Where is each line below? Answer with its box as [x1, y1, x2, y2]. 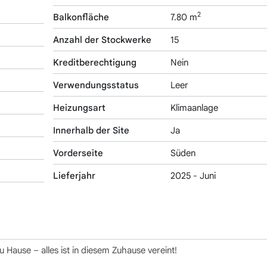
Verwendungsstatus [53, 79, 139, 91]
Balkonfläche [53, 11, 109, 23]
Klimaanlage [170, 102, 218, 113]
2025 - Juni [170, 170, 216, 181]
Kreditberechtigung [53, 57, 136, 68]
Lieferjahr [53, 170, 95, 181]
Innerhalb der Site [53, 125, 129, 136]
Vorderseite [53, 147, 103, 159]
